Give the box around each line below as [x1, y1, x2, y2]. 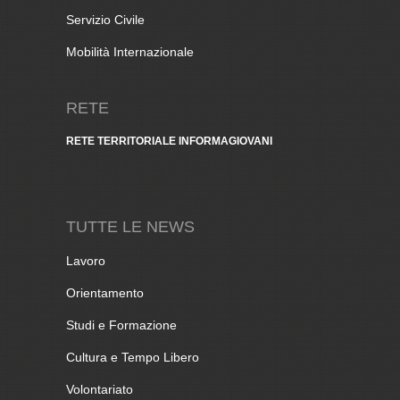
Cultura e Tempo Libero [66, 349, 199, 364]
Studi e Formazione [66, 317, 177, 332]
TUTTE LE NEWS [66, 217, 195, 236]
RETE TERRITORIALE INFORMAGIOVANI [66, 134, 272, 147]
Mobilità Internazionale [66, 44, 194, 59]
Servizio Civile [66, 12, 145, 27]
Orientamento [66, 285, 144, 300]
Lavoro [66, 253, 105, 268]
